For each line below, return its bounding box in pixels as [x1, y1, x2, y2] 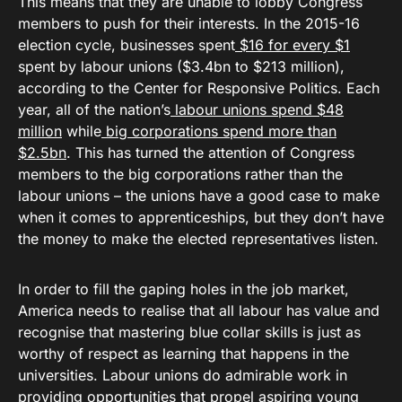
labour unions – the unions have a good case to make [18, 187, 380, 205]
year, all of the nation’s [18, 100, 170, 118]
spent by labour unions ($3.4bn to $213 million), [18, 57, 345, 75]
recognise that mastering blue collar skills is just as [18, 323, 361, 341]
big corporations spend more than [101, 122, 336, 140]
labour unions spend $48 [170, 100, 344, 118]
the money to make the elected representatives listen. [18, 230, 379, 248]
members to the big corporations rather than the [18, 165, 343, 183]
